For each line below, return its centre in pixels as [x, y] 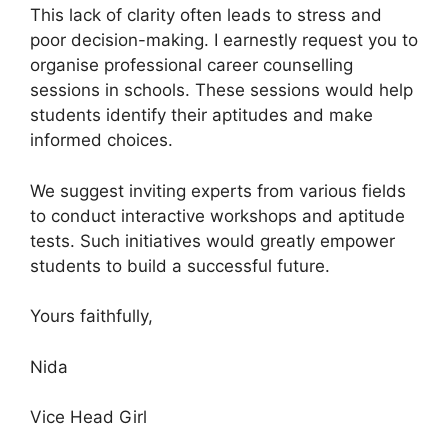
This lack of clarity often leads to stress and [206, 15]
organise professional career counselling [191, 65]
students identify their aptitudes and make [201, 115]
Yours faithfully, [91, 316]
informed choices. [101, 140]
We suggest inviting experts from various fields [218, 190]
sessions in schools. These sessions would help [221, 90]
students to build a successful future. [180, 265]
